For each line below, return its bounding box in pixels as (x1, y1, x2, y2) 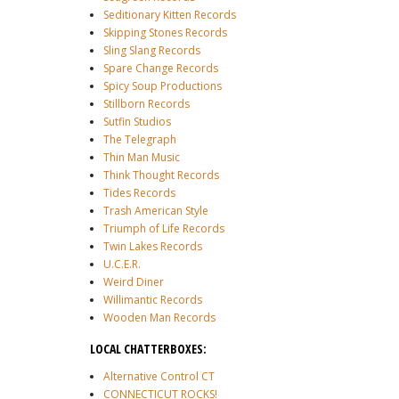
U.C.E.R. (103, 256, 141, 273)
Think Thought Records (103, 167, 219, 183)
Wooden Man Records (103, 310, 216, 326)
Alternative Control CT (103, 369, 215, 385)
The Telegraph (103, 132, 176, 148)
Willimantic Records (103, 292, 202, 308)
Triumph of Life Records (103, 221, 224, 237)
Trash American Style (103, 203, 208, 219)
